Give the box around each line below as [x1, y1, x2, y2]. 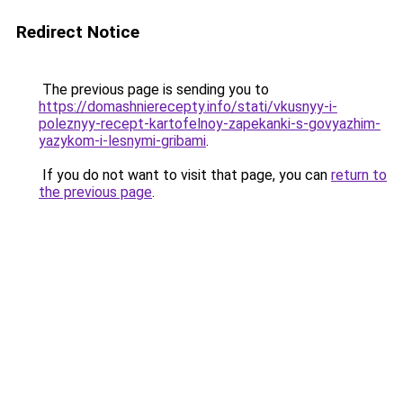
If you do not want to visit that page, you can [39, 166, 331, 184]
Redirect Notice [16, 22, 139, 42]
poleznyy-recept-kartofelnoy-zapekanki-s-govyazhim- [39, 115, 381, 132]
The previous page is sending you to [39, 81, 269, 98]
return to [331, 166, 387, 184]
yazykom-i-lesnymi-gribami [39, 132, 206, 149]
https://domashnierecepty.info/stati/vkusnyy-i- [39, 98, 337, 115]
